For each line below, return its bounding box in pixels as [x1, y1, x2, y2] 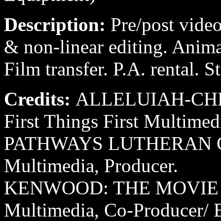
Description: [4, 14, 110, 35]
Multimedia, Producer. [4, 155, 178, 176]
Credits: [4, 88, 75, 110]
